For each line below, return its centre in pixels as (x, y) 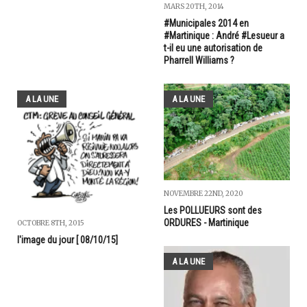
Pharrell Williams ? (199, 60)
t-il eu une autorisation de (213, 48)
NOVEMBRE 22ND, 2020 (204, 193)
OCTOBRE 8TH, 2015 (51, 223)
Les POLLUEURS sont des (213, 210)
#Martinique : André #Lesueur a (224, 35)
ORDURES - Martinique (206, 222)
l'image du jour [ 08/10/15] (67, 240)
